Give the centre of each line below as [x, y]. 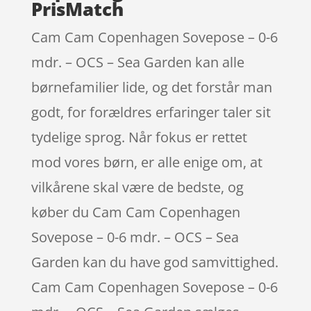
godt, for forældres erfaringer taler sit [151, 112]
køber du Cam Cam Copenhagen [135, 212]
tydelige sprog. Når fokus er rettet [139, 137]
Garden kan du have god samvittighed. [154, 262]
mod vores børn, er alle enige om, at [146, 162]
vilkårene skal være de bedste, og [137, 187]
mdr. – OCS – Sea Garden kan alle [137, 62]
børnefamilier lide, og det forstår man [151, 87]
